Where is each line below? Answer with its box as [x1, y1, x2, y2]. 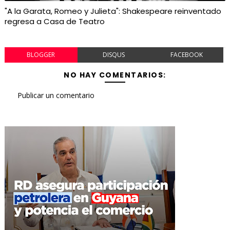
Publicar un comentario [17, 90, 94, 101]
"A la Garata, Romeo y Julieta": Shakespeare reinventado [4, 6, 221, 17]
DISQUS [103, 50, 125, 60]
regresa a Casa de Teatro [4, 16, 105, 27]
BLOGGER [27, 50, 55, 60]
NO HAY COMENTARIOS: [64, 70, 166, 81]
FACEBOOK [170, 50, 203, 60]
